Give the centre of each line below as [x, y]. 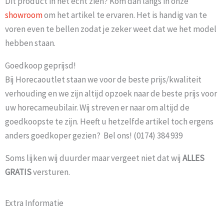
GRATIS [18, 172]
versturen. [51, 172]
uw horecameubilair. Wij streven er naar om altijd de [97, 108]
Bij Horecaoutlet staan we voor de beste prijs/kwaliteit [103, 80]
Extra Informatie [34, 203]
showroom [24, 15]
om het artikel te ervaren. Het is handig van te [125, 15]
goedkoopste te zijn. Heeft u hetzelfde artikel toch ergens [109, 122]
